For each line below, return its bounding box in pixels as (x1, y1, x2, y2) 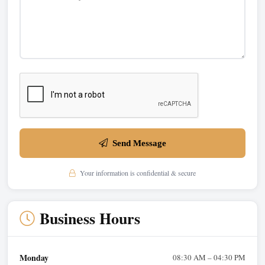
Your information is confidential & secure (78, 167, 196, 177)
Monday (20, 251, 49, 264)
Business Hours (40, 206, 140, 230)
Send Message (112, 138, 166, 148)
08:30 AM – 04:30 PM (173, 251, 245, 263)
